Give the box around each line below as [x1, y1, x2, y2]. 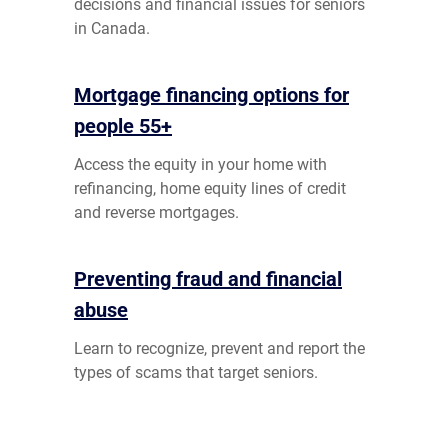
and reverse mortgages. [74, 203, 239, 222]
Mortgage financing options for [74, 83, 349, 107]
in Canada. [74, 19, 150, 38]
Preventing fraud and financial [74, 267, 342, 291]
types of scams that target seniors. [74, 363, 318, 382]
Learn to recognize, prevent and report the [74, 339, 365, 358]
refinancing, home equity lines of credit [74, 179, 346, 198]
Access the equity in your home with [74, 155, 327, 174]
